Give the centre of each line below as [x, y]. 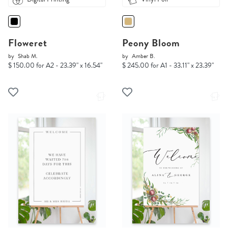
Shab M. [28, 56]
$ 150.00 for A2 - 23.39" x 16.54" [55, 66]
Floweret [28, 43]
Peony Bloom [151, 43]
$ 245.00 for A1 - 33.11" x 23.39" [168, 66]
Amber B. [144, 56]
